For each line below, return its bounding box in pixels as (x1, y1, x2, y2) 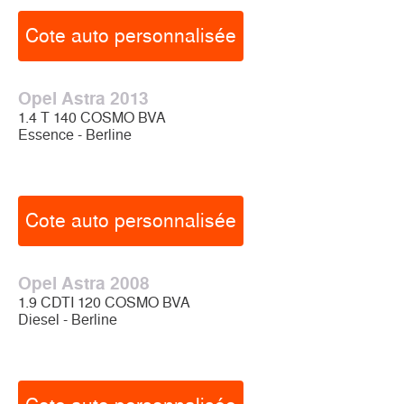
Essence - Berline (18, 126, 132, 143)
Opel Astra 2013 (18, 88, 149, 109)
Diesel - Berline (18, 311, 117, 328)
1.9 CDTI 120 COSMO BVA (18, 294, 190, 311)
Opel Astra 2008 (18, 273, 150, 294)
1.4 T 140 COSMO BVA (18, 109, 166, 126)
